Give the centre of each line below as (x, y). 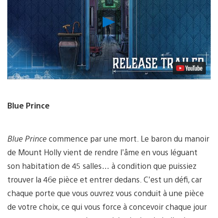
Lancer (128, 19)
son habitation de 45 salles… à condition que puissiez (102, 166)
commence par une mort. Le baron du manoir (129, 139)
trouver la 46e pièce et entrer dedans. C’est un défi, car (105, 180)
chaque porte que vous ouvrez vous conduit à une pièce (106, 193)
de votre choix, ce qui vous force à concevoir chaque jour (107, 207)
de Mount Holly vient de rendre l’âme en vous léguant (102, 152)
